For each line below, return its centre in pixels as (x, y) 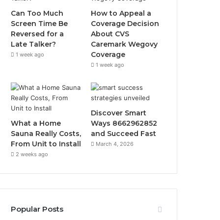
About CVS (110, 34)
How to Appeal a (121, 13)
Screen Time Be (40, 24)
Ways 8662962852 (124, 123)
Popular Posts (37, 209)
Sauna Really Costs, (46, 134)
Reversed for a (38, 34)
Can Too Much (37, 13)
